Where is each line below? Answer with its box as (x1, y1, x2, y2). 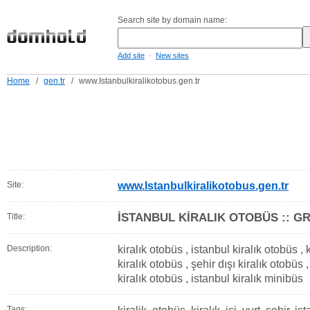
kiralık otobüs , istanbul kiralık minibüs (118, 273, 303, 284)
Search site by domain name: (118, 15, 227, 25)
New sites (156, 51, 189, 60)
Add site (118, 51, 145, 60)
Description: (7, 244, 52, 253)
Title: (7, 212, 25, 221)
